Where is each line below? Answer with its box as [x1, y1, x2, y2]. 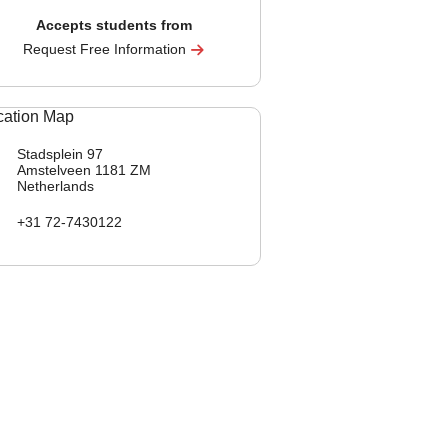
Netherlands [17, 178, 94, 194]
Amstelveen [17, 162, 95, 178]
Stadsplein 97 [17, 146, 103, 162]
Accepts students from [35, 17, 192, 33]
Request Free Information [23, 41, 190, 57]
